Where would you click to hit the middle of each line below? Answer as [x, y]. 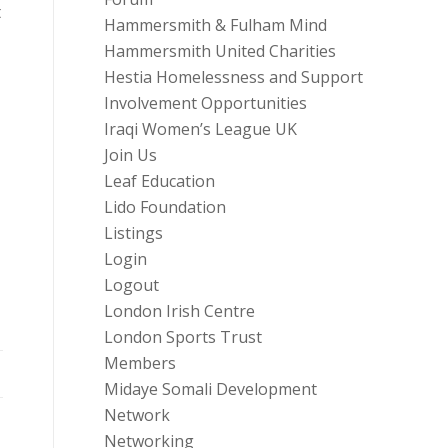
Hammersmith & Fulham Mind [215, 25]
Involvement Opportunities [205, 103]
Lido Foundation [164, 207]
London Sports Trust [182, 337]
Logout [131, 285]
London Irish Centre [179, 311]
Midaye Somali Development [210, 389]
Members [139, 363]
